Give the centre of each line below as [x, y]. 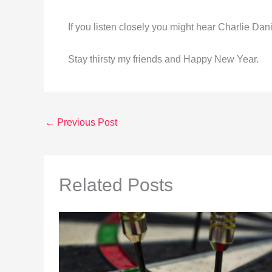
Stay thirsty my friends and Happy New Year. [163, 59]
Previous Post [86, 122]
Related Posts [116, 185]
